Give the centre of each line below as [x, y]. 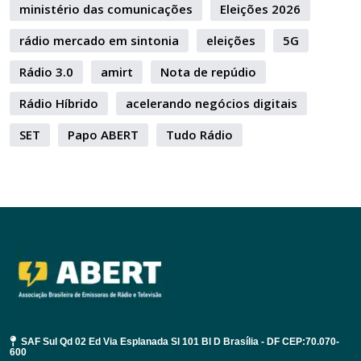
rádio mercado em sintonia [99, 40]
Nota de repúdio [208, 72]
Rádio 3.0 [46, 72]
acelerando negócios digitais [212, 103]
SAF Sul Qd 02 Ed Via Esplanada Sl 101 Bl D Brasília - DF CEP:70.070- [180, 342]
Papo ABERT [103, 135]
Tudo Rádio [199, 135]
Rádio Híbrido [59, 103]
